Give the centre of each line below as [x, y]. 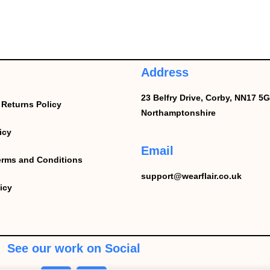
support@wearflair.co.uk [191, 176]
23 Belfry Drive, [173, 98]
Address [165, 72]
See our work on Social [74, 248]
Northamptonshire [178, 113]
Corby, [220, 98]
